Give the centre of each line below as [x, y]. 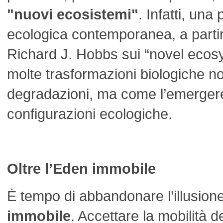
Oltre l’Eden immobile [81, 168]
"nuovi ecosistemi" [73, 14]
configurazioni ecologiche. [90, 114]
